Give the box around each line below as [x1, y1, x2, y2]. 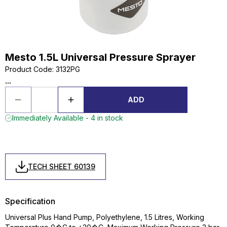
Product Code [5, 65, 52, 73]
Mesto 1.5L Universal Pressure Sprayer [5, 51, 196, 63]
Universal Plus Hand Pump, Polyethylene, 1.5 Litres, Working [5, 213, 204, 221]
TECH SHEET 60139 [28, 162, 95, 171]
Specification [5, 196, 55, 206]
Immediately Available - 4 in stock [12, 113, 123, 122]
